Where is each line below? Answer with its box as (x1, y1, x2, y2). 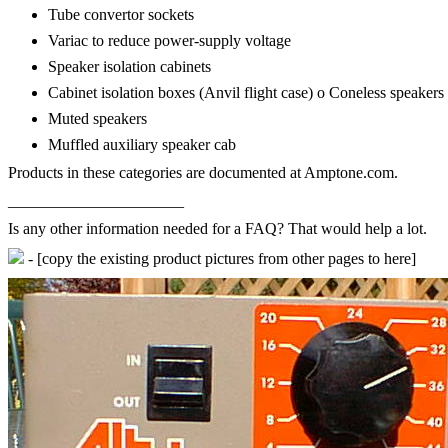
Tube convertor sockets (48, 6, 194, 23)
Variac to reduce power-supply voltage (48, 32, 291, 49)
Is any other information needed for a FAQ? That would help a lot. (8, 220, 427, 237)
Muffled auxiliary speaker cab (48, 136, 236, 153)
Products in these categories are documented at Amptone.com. (8, 164, 398, 181)
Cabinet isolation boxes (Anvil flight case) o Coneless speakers (48, 84, 444, 101)
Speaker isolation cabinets (48, 58, 211, 75)
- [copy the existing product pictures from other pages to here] (24, 250, 416, 267)
